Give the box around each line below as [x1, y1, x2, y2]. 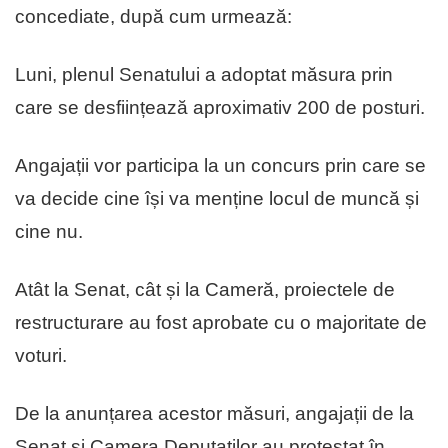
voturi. [15, 344, 67, 366]
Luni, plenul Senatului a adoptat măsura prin [15, 63, 393, 85]
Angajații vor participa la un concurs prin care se [15, 154, 426, 176]
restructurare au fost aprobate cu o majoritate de [15, 311, 427, 333]
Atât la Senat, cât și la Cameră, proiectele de [15, 278, 395, 300]
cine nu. [15, 220, 83, 242]
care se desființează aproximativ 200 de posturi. [15, 96, 425, 118]
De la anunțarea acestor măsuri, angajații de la [15, 402, 414, 424]
